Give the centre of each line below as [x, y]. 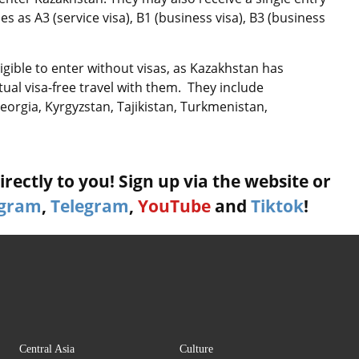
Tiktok [277, 206]
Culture [196, 349]
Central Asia [47, 349]
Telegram [90, 206]
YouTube [174, 206]
